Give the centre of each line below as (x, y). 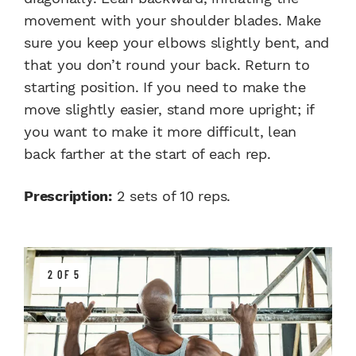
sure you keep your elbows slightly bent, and (176, 42)
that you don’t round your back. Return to (167, 64)
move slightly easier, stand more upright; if (169, 109)
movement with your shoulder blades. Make (172, 20)
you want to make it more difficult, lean (160, 131)
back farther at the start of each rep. (147, 153)
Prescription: (68, 195)
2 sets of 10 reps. (171, 195)
